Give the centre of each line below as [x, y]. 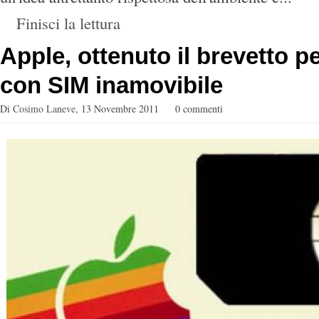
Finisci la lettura [68, 23]
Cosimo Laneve [44, 109]
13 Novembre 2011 [120, 109]
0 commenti [199, 109]
